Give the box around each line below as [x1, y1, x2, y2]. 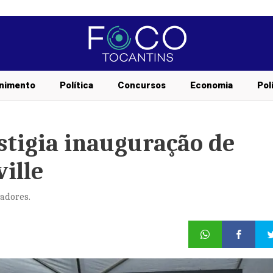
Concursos [118, 80, 166, 91]
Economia [190, 80, 233, 91]
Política [60, 80, 93, 91]
